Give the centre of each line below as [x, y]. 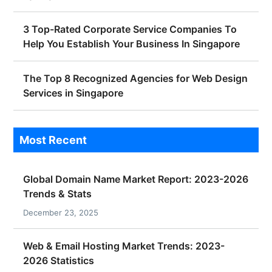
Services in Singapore [73, 93]
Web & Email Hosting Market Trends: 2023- [124, 246]
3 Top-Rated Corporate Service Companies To [130, 29]
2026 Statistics [59, 261]
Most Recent [53, 140]
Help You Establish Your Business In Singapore [132, 44]
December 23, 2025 [61, 213]
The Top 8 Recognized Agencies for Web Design [136, 79]
